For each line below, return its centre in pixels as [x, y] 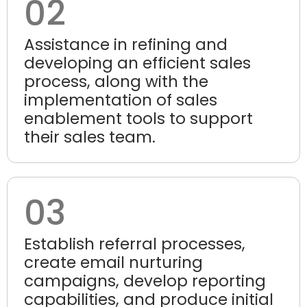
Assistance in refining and [126, 44]
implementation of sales [121, 100]
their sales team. [90, 137]
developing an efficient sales [137, 63]
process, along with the [116, 81]
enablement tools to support [138, 118]
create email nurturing [113, 262]
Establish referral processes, [135, 244]
